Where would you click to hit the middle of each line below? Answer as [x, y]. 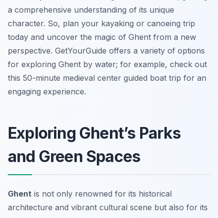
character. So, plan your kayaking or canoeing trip [101, 24]
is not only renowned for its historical [102, 194]
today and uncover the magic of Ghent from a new [102, 37]
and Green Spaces [74, 157]
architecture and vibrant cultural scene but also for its [108, 208]
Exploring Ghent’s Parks [94, 133]
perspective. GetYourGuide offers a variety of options [106, 51]
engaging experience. [47, 92]
